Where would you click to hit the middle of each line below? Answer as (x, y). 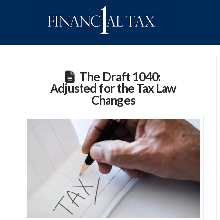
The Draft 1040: (120, 76)
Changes (113, 100)
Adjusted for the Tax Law (113, 88)
